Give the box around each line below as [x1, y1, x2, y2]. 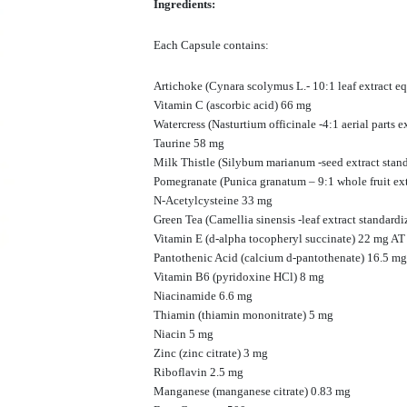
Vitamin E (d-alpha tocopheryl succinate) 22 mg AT [154, 231, 405, 245]
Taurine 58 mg [154, 135, 224, 150]
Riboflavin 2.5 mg [154, 364, 243, 379]
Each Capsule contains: [154, 37, 269, 52]
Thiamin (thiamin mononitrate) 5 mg [154, 307, 333, 322]
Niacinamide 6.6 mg [154, 288, 253, 303]
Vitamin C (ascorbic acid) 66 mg [154, 97, 312, 112]
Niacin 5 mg [154, 326, 213, 341]
